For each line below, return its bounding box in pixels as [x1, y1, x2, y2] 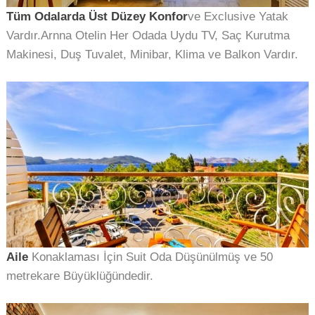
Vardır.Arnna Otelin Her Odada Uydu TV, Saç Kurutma [6, 27, 290, 42]
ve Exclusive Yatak [188, 8, 289, 23]
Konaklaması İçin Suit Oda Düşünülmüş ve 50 [28, 249, 274, 264]
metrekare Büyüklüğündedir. [6, 268, 154, 283]
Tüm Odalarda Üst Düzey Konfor [6, 8, 188, 23]
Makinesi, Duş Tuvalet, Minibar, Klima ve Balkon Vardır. [6, 46, 299, 61]
